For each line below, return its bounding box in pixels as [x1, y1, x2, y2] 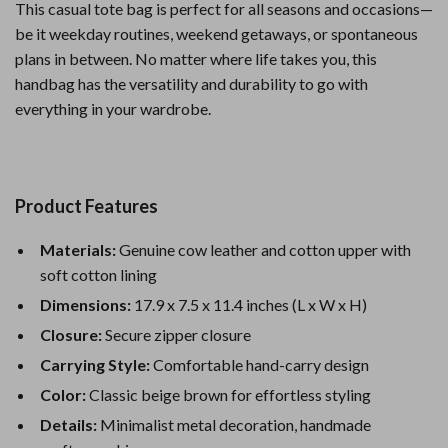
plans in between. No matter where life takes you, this [15, 49, 377, 68]
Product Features [15, 195, 158, 217]
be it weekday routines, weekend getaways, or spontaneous [15, 24, 418, 43]
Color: [40, 385, 86, 404]
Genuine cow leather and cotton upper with [116, 240, 411, 259]
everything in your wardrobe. [15, 99, 211, 118]
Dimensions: [40, 295, 131, 314]
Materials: [40, 240, 116, 259]
